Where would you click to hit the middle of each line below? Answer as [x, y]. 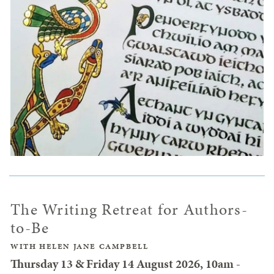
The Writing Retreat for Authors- [129, 209]
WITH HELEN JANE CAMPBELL [80, 246]
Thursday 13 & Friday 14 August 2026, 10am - [125, 263]
